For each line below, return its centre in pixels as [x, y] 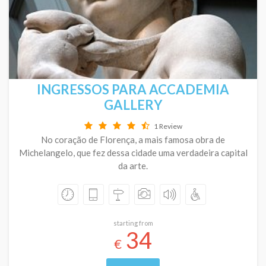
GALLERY [133, 105]
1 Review [168, 126]
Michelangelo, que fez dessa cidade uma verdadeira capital [133, 153]
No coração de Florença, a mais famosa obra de [133, 140]
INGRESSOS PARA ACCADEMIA [133, 89]
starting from [133, 223]
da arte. [133, 166]
